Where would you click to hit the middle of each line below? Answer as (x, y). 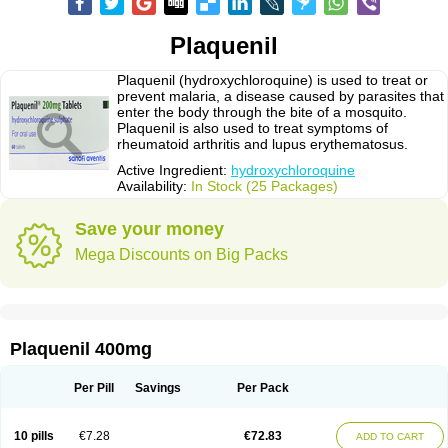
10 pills (33, 436)
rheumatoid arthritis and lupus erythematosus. (262, 144)
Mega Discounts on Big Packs (181, 254)
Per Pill (94, 388)
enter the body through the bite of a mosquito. (262, 112)
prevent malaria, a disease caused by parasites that (280, 96)
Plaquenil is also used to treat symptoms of (252, 128)
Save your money (149, 229)
